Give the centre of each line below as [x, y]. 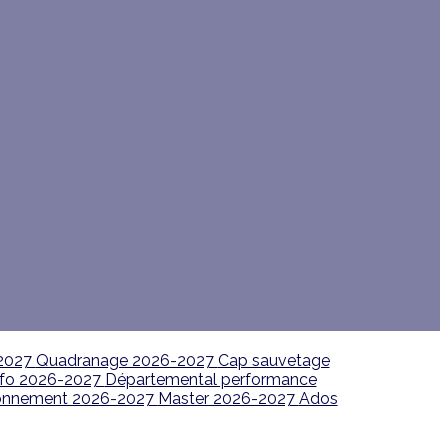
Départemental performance [210, 379]
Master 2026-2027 [228, 398]
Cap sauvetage [273, 360]
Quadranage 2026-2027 [126, 360]
